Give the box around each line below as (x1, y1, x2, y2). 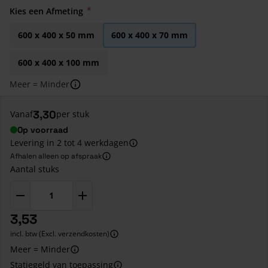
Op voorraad (17, 124, 68, 135)
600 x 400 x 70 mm (111, 29, 188, 41)
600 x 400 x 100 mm (18, 56, 99, 68)
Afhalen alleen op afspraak (10, 151, 102, 161)
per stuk (56, 108, 89, 120)
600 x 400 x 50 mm (18, 29, 95, 41)
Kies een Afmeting (10, 5, 83, 17)
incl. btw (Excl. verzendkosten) (10, 228, 109, 239)
